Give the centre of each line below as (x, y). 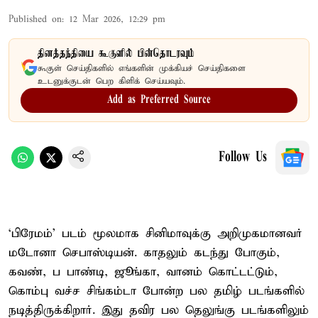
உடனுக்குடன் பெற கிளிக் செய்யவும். (111, 81)
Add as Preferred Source (159, 100)
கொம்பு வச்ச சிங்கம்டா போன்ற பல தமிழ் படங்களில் (157, 291)
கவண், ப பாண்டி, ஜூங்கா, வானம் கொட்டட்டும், (143, 272)
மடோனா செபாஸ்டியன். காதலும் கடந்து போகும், (144, 253)
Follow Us (243, 157)
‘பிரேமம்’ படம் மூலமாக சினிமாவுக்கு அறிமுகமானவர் (155, 234)
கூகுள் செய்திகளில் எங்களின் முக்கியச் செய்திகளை (142, 68)
